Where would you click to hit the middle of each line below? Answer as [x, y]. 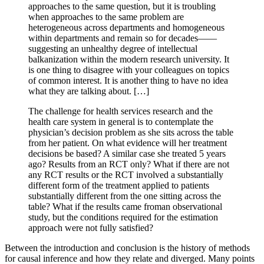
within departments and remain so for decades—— [123, 38]
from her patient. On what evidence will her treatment [128, 143]
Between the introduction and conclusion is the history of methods [127, 247]
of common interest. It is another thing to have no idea [128, 80]
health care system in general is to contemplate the [121, 121]
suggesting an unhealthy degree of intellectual [113, 48]
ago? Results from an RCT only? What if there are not [129, 164]
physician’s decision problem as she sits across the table [131, 132]
